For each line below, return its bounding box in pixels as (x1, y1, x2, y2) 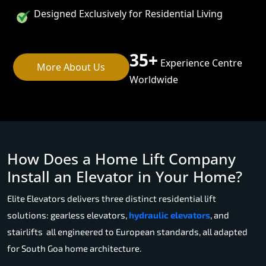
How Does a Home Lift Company (7, 148, 236, 169)
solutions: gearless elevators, (7, 209, 129, 220)
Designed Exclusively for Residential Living (34, 7, 223, 20)
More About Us (37, 60, 106, 74)
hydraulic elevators (129, 209, 210, 220)
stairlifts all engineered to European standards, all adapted (7, 226, 248, 237)
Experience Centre (157, 56, 242, 69)
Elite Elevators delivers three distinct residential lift (7, 192, 216, 204)
